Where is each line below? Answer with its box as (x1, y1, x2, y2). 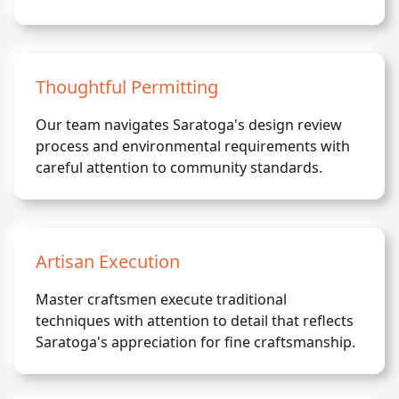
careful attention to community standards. (36, 158, 322, 177)
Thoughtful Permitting (36, 75, 218, 99)
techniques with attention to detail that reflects (36, 311, 354, 330)
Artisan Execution (36, 249, 180, 273)
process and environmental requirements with (36, 136, 350, 156)
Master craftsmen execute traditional (36, 289, 287, 309)
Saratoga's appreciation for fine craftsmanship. (36, 332, 355, 352)
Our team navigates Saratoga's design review (36, 115, 342, 134)
